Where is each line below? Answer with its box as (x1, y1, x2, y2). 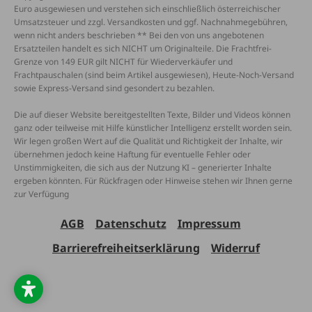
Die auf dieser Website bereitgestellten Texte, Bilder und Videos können (14, 109, 290, 121)
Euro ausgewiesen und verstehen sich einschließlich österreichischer (14, 3, 281, 15)
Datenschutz (95, 216, 166, 232)
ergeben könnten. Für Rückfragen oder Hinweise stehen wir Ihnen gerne (14, 175, 292, 187)
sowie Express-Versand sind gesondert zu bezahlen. (14, 82, 214, 95)
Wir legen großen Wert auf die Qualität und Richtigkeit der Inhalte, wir (14, 135, 283, 148)
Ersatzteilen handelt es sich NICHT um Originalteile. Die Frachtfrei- (14, 42, 272, 55)
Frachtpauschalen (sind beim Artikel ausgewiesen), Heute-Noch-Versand (14, 69, 294, 81)
